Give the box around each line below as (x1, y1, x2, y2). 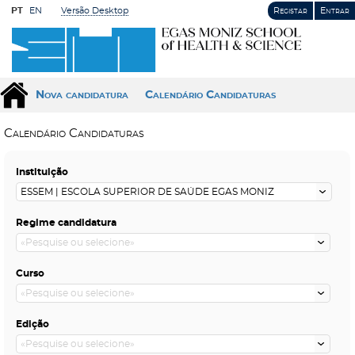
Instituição (16, 167, 68, 177)
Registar (273, 6, 307, 15)
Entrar (320, 6, 349, 15)
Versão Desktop (61, 6, 128, 15)
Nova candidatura (36, 90, 128, 101)
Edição (16, 319, 49, 329)
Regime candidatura (16, 218, 116, 227)
